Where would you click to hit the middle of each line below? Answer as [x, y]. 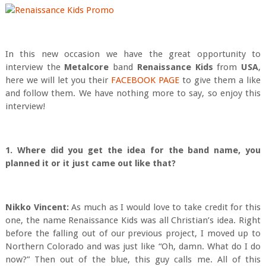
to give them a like [220, 80]
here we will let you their [58, 80]
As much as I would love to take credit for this [165, 207]
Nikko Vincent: [37, 207]
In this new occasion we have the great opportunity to [133, 54]
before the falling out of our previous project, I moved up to [133, 233]
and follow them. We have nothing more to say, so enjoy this [133, 93]
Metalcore [87, 67]
